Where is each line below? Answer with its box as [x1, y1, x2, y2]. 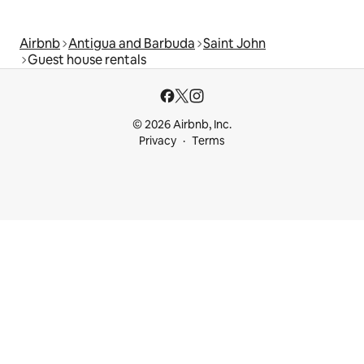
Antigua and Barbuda [68, 35, 195, 53]
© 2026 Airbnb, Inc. [132, 117, 232, 132]
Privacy [139, 133, 176, 149]
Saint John [203, 35, 266, 53]
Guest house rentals [28, 51, 146, 69]
